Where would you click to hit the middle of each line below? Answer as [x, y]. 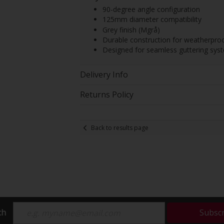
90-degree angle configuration [151, 9]
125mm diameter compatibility [152, 19]
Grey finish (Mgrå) [131, 29]
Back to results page [119, 127]
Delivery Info [104, 75]
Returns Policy [106, 95]
